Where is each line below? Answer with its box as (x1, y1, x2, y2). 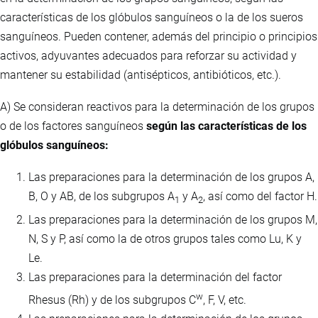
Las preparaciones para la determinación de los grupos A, (28, 170, 314, 185)
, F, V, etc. (203, 292, 246, 307)
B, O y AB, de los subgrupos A (28, 190, 175, 204)
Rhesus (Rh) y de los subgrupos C (28, 292, 196, 307)
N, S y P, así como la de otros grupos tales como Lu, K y (28, 231, 302, 246)
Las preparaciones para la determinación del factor (28, 270, 282, 284)
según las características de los (146, 119, 307, 133)
